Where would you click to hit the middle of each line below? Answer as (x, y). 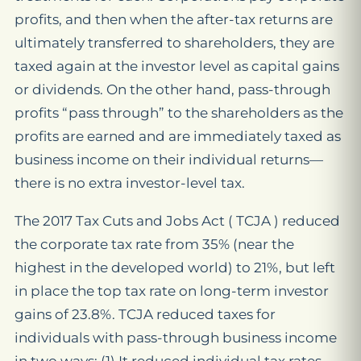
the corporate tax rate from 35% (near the (154, 245)
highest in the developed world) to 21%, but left (175, 268)
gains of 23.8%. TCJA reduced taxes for (145, 315)
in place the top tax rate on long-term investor (172, 291)
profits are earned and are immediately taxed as (178, 137)
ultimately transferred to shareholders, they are (174, 43)
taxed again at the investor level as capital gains (177, 66)
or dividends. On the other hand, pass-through (172, 90)
